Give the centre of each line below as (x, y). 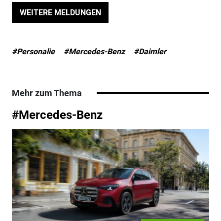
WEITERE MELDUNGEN (60, 12)
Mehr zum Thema (47, 93)
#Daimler (150, 52)
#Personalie (33, 52)
